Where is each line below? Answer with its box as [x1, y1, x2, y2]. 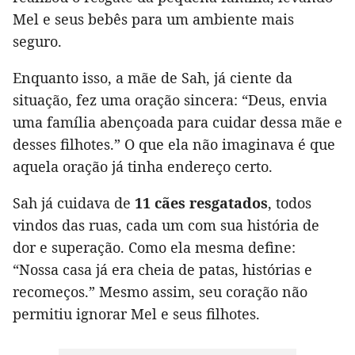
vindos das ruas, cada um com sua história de [13, 216, 319, 235]
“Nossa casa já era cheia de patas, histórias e [13, 260, 312, 280]
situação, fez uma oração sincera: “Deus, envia [13, 90, 327, 110]
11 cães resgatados [135, 193, 268, 213]
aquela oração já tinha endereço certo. [13, 157, 273, 177]
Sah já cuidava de [13, 193, 135, 213]
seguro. [13, 32, 62, 52]
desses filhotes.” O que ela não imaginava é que [13, 135, 335, 155]
